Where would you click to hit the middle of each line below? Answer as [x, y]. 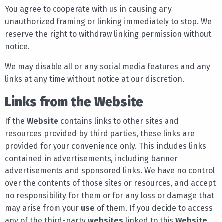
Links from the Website [74, 102]
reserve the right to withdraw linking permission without [108, 34]
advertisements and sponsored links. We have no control [110, 170]
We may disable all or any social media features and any [108, 66]
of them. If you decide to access [154, 208]
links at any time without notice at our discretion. [95, 79]
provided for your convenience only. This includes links [106, 146]
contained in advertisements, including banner [91, 158]
